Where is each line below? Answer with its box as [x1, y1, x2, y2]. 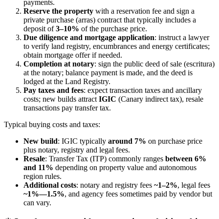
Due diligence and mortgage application [23, 33, 154, 42]
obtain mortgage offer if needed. [23, 51, 122, 60]
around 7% [108, 137, 146, 146]
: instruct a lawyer [154, 33, 209, 42]
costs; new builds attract [23, 95, 99, 104]
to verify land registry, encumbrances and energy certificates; [23, 42, 210, 51]
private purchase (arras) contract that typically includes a [23, 16, 196, 24]
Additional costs [23, 181, 76, 190]
